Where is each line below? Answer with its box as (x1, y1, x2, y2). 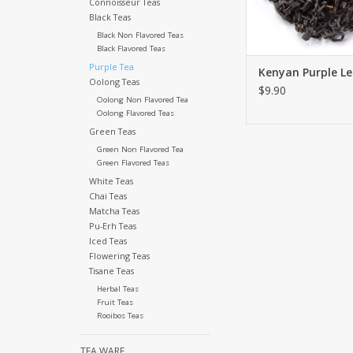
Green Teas (88, 125, 136, 138)
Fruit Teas (96, 297, 133, 308)
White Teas (88, 175, 133, 188)
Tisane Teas (88, 265, 134, 277)
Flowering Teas (88, 250, 150, 262)
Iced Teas (88, 235, 127, 247)
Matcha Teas (88, 205, 139, 217)
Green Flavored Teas (96, 158, 169, 169)
